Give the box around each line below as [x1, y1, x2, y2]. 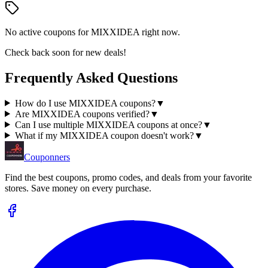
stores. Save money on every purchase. [5, 182, 151, 193]
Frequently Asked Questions [5, 69, 178, 86]
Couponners [24, 151, 70, 162]
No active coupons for [5, 26, 91, 37]
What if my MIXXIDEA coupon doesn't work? [14, 130, 194, 141]
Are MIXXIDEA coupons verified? [14, 108, 150, 119]
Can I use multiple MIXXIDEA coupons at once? [14, 119, 202, 130]
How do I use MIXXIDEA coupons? [14, 98, 156, 108]
